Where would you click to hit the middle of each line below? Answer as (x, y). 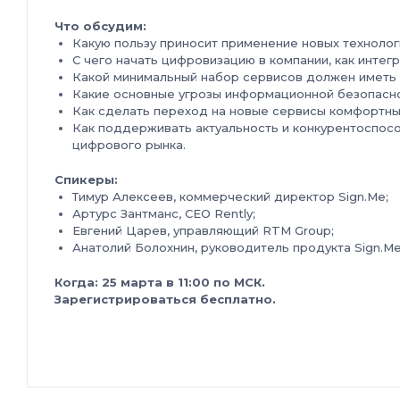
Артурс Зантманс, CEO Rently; (164, 213)
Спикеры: (86, 179)
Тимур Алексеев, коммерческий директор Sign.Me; (230, 196)
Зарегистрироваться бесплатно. (165, 299)
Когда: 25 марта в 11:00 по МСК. (160, 282)
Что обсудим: (100, 26)
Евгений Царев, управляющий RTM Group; (203, 230)
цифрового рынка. (129, 145)
